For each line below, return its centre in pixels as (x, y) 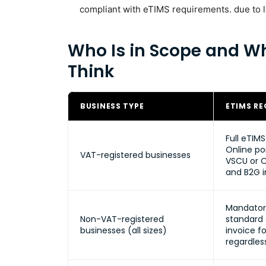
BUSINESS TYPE (112, 106)
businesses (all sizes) (123, 230)
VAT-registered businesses (135, 155)
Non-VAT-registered (122, 219)
